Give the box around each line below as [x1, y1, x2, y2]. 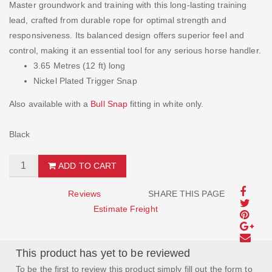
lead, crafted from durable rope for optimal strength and [9, 15, 226, 25]
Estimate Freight [93, 203, 158, 214]
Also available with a [9, 98, 91, 109]
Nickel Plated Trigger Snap [33, 76, 137, 86]
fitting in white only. [127, 98, 204, 109]
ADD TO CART [56, 160, 117, 171]
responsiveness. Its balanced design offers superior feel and [9, 30, 245, 40]
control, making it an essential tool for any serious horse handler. [9, 46, 261, 55]
